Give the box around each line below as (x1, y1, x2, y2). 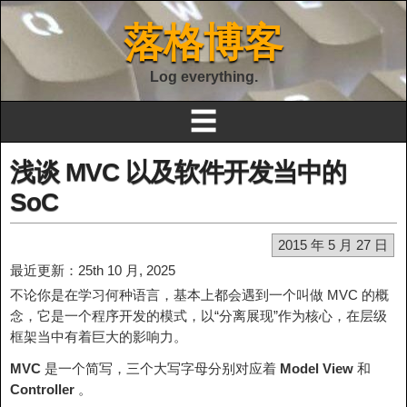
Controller (10, 382, 74, 397)
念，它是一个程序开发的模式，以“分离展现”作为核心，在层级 (10, 308, 387, 323)
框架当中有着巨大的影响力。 (10, 329, 187, 344)
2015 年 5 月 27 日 (278, 237, 388, 253)
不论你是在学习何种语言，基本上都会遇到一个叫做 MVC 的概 (10, 287, 389, 303)
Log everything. (149, 69, 258, 84)
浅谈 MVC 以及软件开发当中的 (10, 158, 346, 186)
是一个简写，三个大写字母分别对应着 (41, 361, 280, 376)
